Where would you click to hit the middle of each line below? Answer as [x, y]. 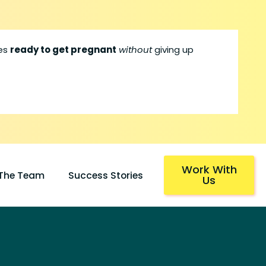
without [136, 50]
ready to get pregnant [64, 50]
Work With [209, 170]
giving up [173, 50]
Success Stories [106, 175]
